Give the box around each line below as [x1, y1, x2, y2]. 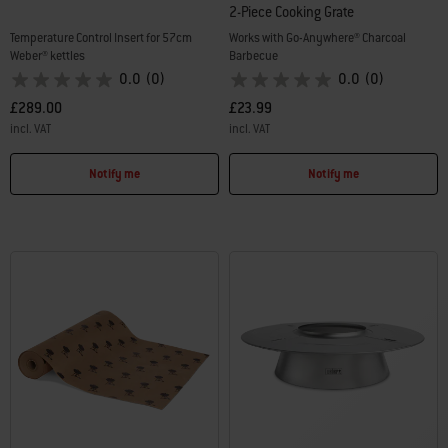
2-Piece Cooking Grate [229, 3, 354, 22]
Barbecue [229, 48, 278, 65]
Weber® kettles [10, 48, 85, 65]
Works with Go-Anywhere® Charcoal [229, 30, 406, 47]
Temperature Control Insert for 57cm [10, 30, 192, 47]
